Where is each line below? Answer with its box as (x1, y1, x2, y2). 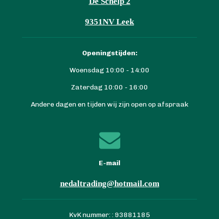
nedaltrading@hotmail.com (60, 178, 159, 188)
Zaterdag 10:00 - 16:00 (71, 83, 148, 91)
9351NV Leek (85, 16, 134, 26)
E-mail (99, 158, 120, 167)
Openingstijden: (82, 48, 137, 57)
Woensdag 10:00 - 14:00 (69, 66, 150, 74)
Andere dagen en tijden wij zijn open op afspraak (31, 100, 188, 109)
